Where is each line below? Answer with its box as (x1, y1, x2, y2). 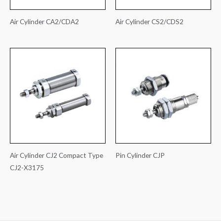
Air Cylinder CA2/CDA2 (10, 17, 79, 26)
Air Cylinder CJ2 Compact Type (10, 150, 103, 159)
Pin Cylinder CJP (115, 150, 165, 159)
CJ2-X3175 (10, 163, 44, 172)
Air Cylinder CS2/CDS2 (115, 17, 184, 26)
